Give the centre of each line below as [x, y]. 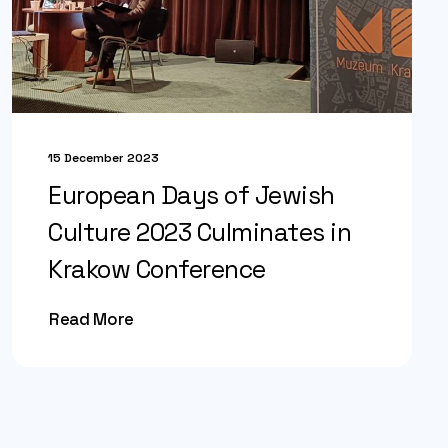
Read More [91, 319]
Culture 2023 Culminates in [200, 232]
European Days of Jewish [191, 195]
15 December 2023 [103, 157]
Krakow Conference [157, 269]
